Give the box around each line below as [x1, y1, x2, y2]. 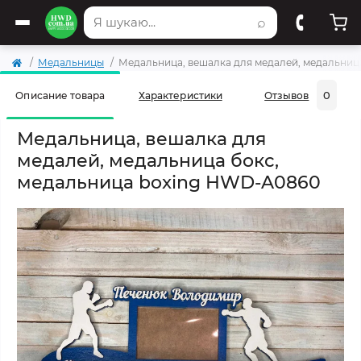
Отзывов [264, 89, 309, 102]
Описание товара [15, 89, 105, 102]
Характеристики [139, 89, 222, 102]
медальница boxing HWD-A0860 [17, 172, 321, 193]
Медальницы [38, 56, 104, 68]
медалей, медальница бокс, [17, 150, 279, 172]
